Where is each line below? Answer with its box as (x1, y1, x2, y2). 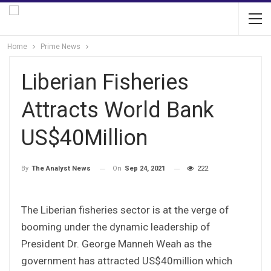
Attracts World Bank (21, 97, 214, 123)
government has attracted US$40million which (21, 254, 232, 267)
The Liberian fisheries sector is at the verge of (21, 203, 229, 216)
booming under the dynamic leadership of (21, 220, 211, 233)
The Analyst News (31, 165, 91, 173)
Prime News (41, 42, 80, 51)
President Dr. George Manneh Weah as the (21, 237, 212, 250)
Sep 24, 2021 (125, 165, 165, 172)
